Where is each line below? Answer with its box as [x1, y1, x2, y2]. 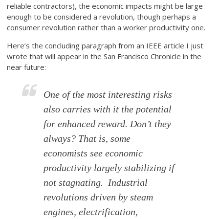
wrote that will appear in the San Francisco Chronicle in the [7, 51, 202, 61]
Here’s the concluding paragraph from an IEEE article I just [7, 40, 204, 50]
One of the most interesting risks [44, 88, 173, 100]
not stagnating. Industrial [44, 176, 148, 188]
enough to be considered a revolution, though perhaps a [7, 11, 197, 22]
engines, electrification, [44, 206, 138, 217]
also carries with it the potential [44, 103, 172, 114]
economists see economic [44, 147, 143, 158]
